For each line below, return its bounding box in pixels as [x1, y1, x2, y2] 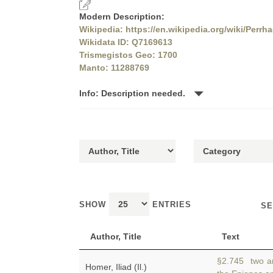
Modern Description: [79, 12, 165, 21]
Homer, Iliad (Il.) [85, 262, 147, 272]
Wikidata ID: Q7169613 [79, 37, 172, 47]
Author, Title [90, 232, 141, 241]
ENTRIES [149, 200, 191, 209]
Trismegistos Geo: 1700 [79, 50, 177, 60]
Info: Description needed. [79, 88, 188, 98]
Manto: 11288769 [79, 63, 149, 73]
